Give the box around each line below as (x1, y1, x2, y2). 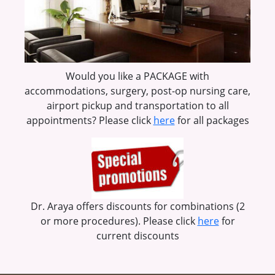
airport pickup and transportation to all (46, 99, 229, 112)
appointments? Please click (26, 114, 153, 127)
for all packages (174, 114, 249, 127)
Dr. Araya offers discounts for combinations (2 (30, 199, 245, 213)
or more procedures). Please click (40, 214, 198, 228)
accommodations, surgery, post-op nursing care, (25, 84, 250, 98)
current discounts (96, 229, 179, 242)
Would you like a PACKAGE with (66, 69, 209, 83)
